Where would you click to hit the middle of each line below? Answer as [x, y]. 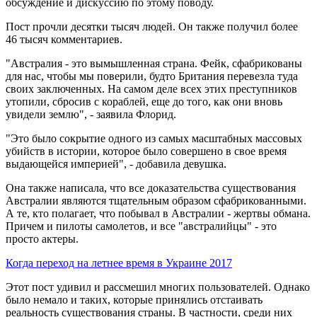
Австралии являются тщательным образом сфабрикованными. [156, 200]
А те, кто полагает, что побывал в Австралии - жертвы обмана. [158, 213]
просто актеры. [42, 238]
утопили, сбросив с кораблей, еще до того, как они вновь [144, 101]
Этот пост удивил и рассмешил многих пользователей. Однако [158, 287]
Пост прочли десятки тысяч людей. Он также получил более [152, 26]
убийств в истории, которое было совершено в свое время [146, 151]
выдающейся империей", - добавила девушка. [116, 163]
